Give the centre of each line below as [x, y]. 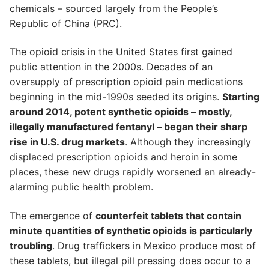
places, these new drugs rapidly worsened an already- [133, 172]
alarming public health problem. [81, 187]
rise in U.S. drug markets [67, 142]
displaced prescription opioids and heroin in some [123, 157]
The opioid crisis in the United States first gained [121, 52]
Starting [241, 97]
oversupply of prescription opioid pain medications [126, 82]
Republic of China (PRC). [66, 23]
